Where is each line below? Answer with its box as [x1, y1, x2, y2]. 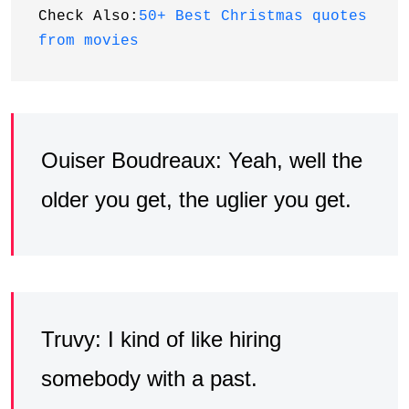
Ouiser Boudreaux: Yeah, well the [41, 147, 362, 173]
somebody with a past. [41, 365, 257, 391]
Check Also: [38, 7, 139, 25]
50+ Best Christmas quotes [139, 7, 367, 25]
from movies [38, 32, 139, 49]
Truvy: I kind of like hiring [41, 326, 281, 351]
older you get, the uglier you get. [41, 186, 351, 212]
